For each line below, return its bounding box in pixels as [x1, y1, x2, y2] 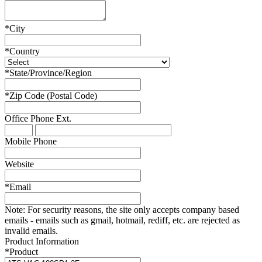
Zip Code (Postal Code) [9, 90, 97, 101]
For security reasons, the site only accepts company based [25, 204, 239, 215]
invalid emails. [5, 225, 58, 236]
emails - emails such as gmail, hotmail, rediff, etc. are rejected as [5, 215, 240, 225]
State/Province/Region [9, 67, 92, 78]
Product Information [5, 236, 79, 246]
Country [9, 46, 40, 56]
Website [5, 158, 34, 169]
